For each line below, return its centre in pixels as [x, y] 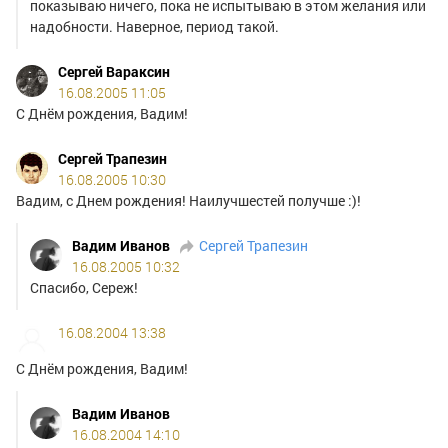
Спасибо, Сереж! [84, 287]
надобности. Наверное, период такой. [154, 26]
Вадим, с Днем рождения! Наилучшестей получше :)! [188, 200]
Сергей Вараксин [114, 71]
